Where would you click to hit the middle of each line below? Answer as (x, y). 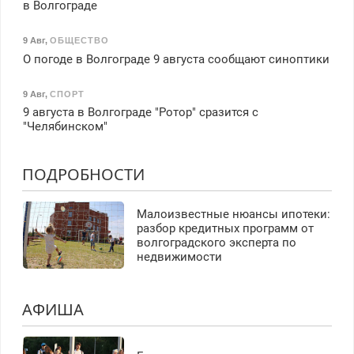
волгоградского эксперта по (216, 242)
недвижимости (179, 256)
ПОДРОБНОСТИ (83, 175)
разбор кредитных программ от (225, 228)
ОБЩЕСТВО (79, 41)
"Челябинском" (65, 127)
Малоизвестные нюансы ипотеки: (233, 214)
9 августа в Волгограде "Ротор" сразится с (140, 113)
